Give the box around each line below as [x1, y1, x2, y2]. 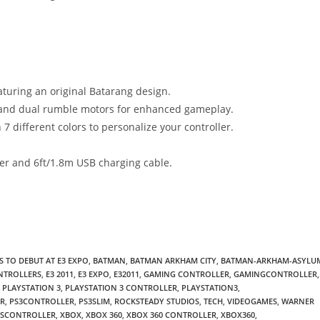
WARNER [281, 296, 314, 306]
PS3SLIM [79, 296, 110, 306]
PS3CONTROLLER [9, 296, 74, 306]
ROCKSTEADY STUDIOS [114, 296, 199, 306]
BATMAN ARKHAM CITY [130, 255, 216, 266]
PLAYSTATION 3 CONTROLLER [65, 282, 177, 293]
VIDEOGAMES [227, 296, 277, 306]
